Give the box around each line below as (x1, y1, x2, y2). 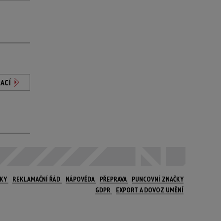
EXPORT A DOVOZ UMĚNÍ (116, 185, 184, 194)
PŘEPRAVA (100, 175, 128, 184)
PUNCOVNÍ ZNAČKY (132, 175, 184, 184)
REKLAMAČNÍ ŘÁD (12, 175, 62, 184)
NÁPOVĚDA (66, 175, 96, 184)
